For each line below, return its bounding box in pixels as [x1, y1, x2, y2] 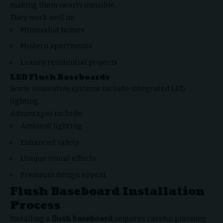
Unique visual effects [20, 154, 96, 163]
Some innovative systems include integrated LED [10, 84, 185, 93]
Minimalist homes [20, 25, 85, 34]
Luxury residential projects [20, 57, 117, 67]
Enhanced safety [20, 137, 79, 147]
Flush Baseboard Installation [10, 184, 205, 199]
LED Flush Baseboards [10, 72, 110, 83]
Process [10, 198, 60, 213]
